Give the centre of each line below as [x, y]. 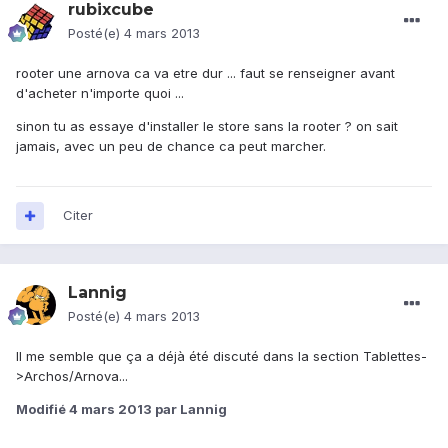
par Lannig [189, 409]
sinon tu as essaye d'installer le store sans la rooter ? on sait [207, 126]
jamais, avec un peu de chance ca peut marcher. [171, 146]
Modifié [42, 409]
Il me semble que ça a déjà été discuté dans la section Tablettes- [221, 356]
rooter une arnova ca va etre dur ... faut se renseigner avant [205, 73]
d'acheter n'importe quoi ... [100, 93]
